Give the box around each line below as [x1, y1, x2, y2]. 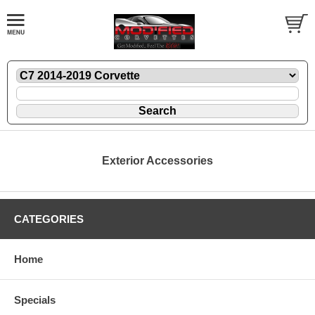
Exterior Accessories [102, 154, 213, 167]
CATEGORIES [14, 212, 84, 225]
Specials [14, 293, 56, 306]
